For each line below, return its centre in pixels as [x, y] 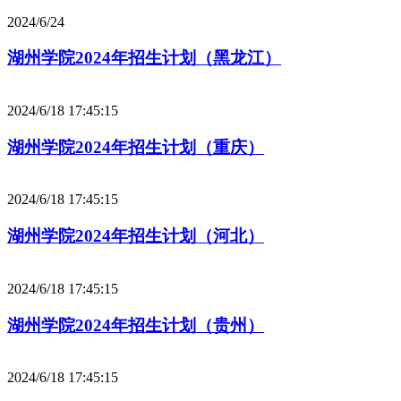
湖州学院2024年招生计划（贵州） [136, 325]
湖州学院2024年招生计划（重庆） [136, 147]
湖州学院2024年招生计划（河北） [136, 236]
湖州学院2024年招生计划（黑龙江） [144, 58]
